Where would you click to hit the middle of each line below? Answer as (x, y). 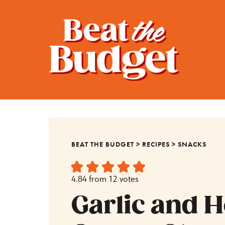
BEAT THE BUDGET (103, 144)
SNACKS (192, 144)
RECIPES (156, 144)
